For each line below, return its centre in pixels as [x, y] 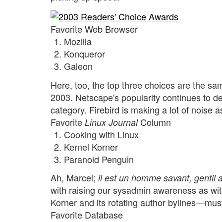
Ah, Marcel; [74, 178]
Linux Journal [111, 122]
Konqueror [84, 54]
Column [154, 122]
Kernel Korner [91, 146]
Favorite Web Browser [94, 29]
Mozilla [78, 41]
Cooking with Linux [101, 134]
